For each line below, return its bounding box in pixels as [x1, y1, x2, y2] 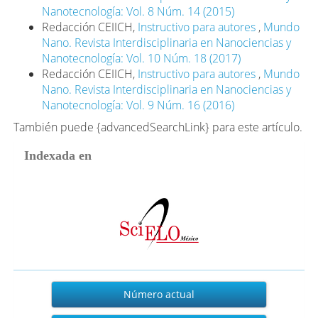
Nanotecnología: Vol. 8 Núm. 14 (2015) [42, 3, 235, 19]
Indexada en [24, 148, 92, 163]
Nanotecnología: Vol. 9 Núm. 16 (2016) [42, 97, 235, 113]
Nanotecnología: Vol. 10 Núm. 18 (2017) [42, 50, 241, 66]
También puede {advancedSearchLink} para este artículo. [13, 119, 303, 135]
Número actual [124, 287, 194, 301]
